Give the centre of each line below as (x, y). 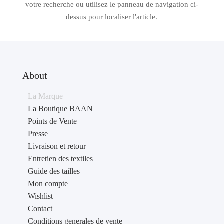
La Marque (45, 96)
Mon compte (48, 184)
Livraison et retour (57, 146)
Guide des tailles (54, 171)
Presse (38, 134)
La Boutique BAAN (60, 109)
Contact (40, 209)
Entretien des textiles (60, 159)
